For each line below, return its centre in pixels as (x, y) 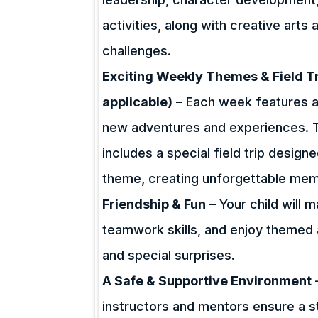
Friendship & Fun (154, 204)
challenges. (137, 51)
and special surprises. (169, 255)
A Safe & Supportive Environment (207, 281)
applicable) (138, 102)
